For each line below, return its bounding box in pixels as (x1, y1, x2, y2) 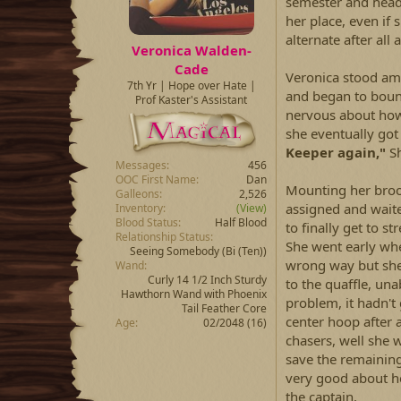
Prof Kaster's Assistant (135, 92, 247, 108)
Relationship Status (115, 229, 210, 245)
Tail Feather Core (182, 301, 267, 317)
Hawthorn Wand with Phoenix (121, 286, 267, 303)
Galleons (115, 186, 159, 202)
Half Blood (215, 215, 267, 231)
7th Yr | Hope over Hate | (126, 78, 256, 94)
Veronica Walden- (131, 41, 252, 60)
